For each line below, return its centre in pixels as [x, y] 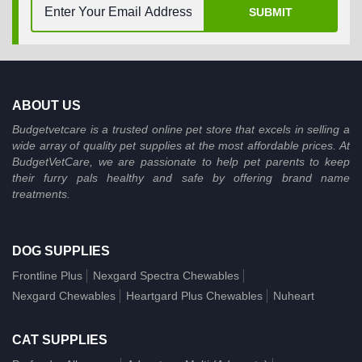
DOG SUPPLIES [61, 251]
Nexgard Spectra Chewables [166, 276]
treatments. [41, 194]
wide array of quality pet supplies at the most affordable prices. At [181, 146]
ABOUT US [46, 106]
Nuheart [294, 296]
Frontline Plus [47, 276]
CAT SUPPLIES [60, 340]
